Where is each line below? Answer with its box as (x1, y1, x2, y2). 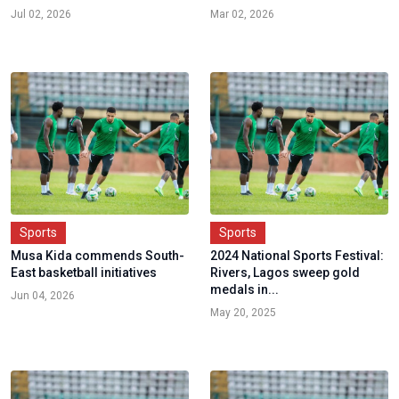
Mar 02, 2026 (210, 7, 274, 20)
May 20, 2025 (210, 305, 276, 319)
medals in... (210, 281, 279, 297)
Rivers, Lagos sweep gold (210, 265, 360, 280)
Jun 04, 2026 (11, 289, 75, 302)
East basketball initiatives (11, 265, 157, 280)
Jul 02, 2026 (11, 7, 71, 20)
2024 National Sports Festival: (210, 248, 384, 263)
